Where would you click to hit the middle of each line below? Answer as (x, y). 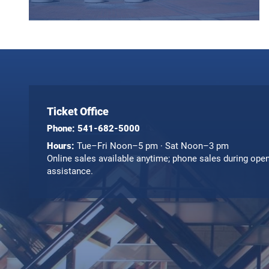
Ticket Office (78, 112)
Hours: (61, 146)
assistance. (70, 171)
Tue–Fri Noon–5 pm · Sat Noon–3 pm (152, 146)
